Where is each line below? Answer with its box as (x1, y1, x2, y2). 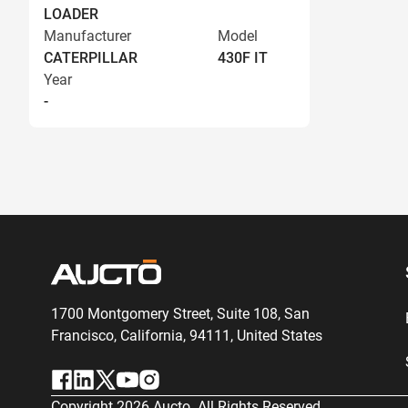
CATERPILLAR (44, 49, 138, 66)
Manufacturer (44, 27, 131, 45)
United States (233, 327, 322, 344)
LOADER (44, 5, 98, 23)
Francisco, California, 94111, (51, 327, 233, 344)
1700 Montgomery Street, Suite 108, (51, 305, 280, 322)
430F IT (218, 49, 268, 66)
